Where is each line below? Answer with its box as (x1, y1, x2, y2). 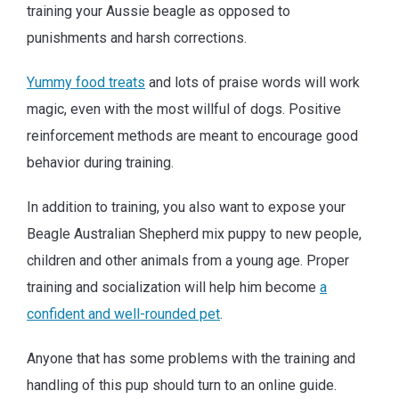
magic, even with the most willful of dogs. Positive (27, 100, 341, 118)
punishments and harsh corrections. (27, 28, 247, 46)
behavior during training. (27, 153, 174, 171)
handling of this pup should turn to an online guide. (27, 376, 337, 394)
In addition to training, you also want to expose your (27, 198, 346, 216)
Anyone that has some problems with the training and (27, 349, 355, 367)
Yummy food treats (27, 73, 145, 91)
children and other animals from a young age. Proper (27, 251, 349, 269)
